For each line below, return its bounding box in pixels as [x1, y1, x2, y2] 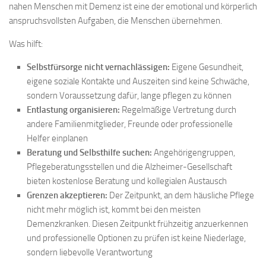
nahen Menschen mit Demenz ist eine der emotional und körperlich [9, 1, 257, 12]
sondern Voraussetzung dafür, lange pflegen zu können [27, 90, 232, 102]
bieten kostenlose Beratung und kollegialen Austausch [27, 176, 227, 187]
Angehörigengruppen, [152, 147, 235, 159]
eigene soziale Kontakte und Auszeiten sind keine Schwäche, [27, 76, 249, 87]
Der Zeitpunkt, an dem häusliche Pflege [107, 190, 254, 201]
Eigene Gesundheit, [170, 62, 243, 73]
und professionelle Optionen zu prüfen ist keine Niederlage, [27, 233, 246, 244]
